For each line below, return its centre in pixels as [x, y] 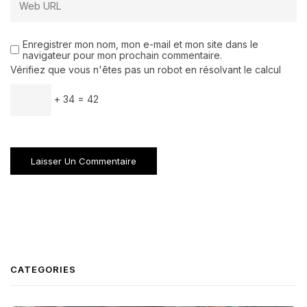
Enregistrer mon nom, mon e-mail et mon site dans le [140, 45]
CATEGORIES [43, 270]
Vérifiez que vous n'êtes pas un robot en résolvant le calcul [146, 70]
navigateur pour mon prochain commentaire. [122, 56]
